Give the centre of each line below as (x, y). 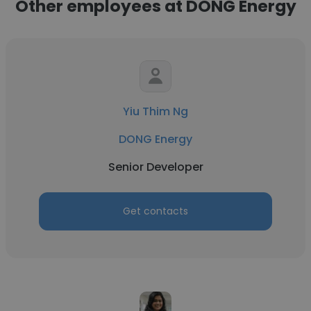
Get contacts (155, 211)
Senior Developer (155, 167)
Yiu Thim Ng (155, 111)
